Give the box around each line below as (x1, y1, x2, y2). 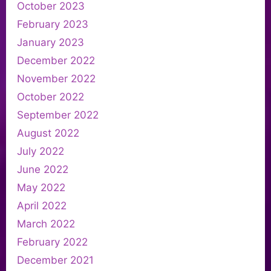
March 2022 (17, 217, 75, 230)
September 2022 (17, 108, 99, 121)
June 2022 (17, 163, 68, 175)
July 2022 (17, 145, 64, 157)
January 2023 (17, 36, 84, 48)
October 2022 (17, 90, 84, 103)
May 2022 (17, 181, 65, 194)
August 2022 (17, 126, 79, 139)
